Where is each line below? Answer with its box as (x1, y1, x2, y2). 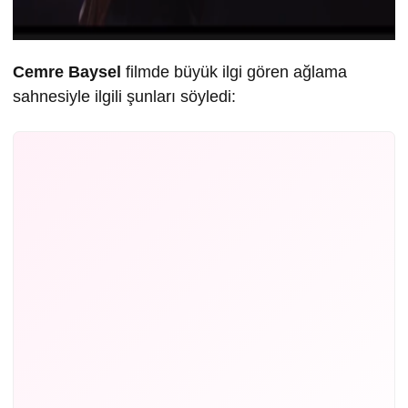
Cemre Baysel (13, 63, 121, 82)
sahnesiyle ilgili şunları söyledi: (13, 87, 236, 107)
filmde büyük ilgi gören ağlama (121, 63, 347, 82)
